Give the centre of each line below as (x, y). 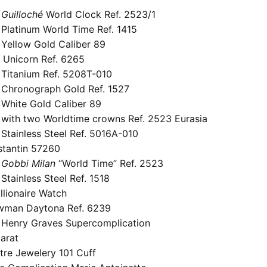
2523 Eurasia (178, 118)
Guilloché (22, 14)
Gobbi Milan (28, 163)
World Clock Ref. (83, 14)
